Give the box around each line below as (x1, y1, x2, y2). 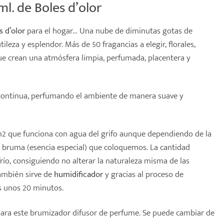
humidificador (54, 167, 103, 182)
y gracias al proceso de (103, 167, 183, 182)
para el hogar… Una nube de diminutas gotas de (25, 23, 192, 38)
